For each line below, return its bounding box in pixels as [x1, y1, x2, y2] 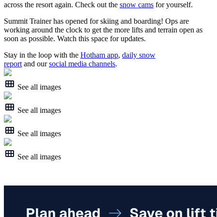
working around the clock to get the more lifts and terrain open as [4, 26, 202, 34]
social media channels [49, 60, 115, 68]
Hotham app [80, 51, 118, 60]
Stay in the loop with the [4, 51, 80, 60]
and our [22, 60, 49, 68]
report [4, 60, 22, 68]
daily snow [122, 51, 155, 60]
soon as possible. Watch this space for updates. [4, 34, 148, 43]
